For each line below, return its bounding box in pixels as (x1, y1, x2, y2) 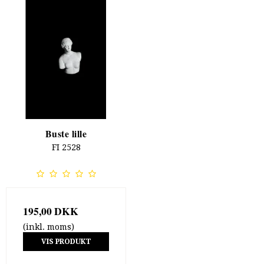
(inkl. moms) (23, 222, 74, 232)
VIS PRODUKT (41, 237, 91, 246)
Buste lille (45, 126, 87, 140)
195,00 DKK (23, 203, 78, 219)
